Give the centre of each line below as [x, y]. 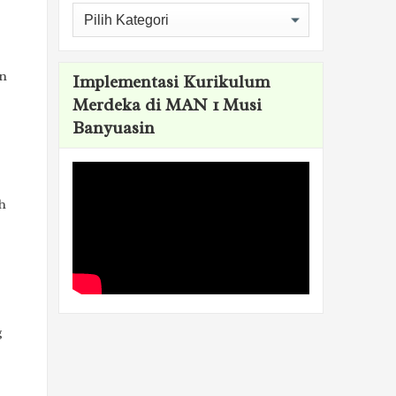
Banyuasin [114, 129]
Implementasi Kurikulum [171, 83]
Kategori [99, 12]
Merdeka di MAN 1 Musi [167, 106]
